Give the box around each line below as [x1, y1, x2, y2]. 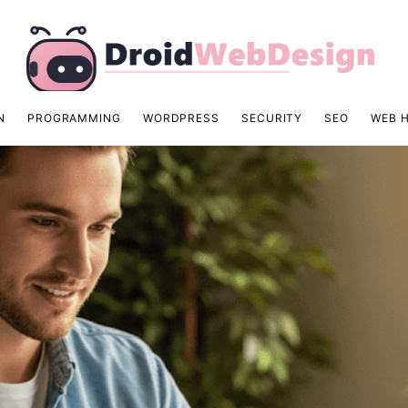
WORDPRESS [142, 110, 219, 125]
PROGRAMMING [26, 110, 121, 125]
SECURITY [241, 110, 303, 125]
